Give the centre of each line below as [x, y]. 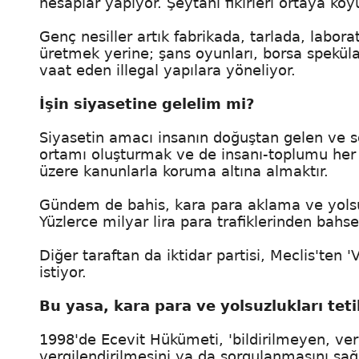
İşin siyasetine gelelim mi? [147, 104]
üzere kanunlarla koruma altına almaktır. [184, 171]
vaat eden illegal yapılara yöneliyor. [167, 70]
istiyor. [63, 272]
